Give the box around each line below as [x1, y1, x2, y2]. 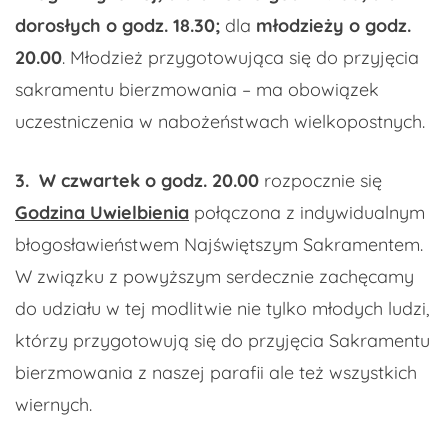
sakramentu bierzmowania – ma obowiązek [15, 78, 379, 102]
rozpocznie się [259, 169, 382, 193]
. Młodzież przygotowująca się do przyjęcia [62, 46, 419, 70]
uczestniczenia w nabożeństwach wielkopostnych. [15, 110, 425, 134]
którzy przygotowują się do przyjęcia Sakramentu [15, 329, 430, 353]
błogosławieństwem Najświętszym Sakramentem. [15, 233, 423, 257]
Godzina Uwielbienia [15, 201, 189, 225]
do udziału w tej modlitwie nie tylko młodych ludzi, [15, 297, 429, 321]
